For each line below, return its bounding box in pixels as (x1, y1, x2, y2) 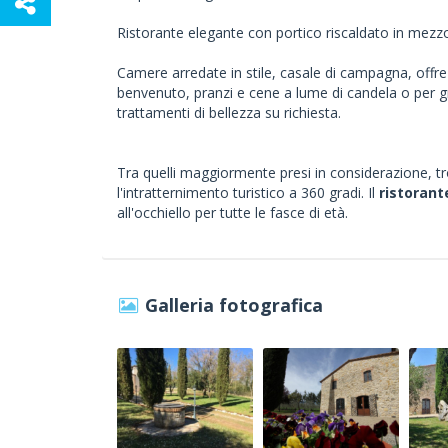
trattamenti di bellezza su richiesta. (117, 103, 341, 122)
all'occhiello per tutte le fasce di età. (117, 203, 348, 222)
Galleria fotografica (145, 293, 324, 317)
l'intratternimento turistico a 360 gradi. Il (117, 183, 379, 202)
